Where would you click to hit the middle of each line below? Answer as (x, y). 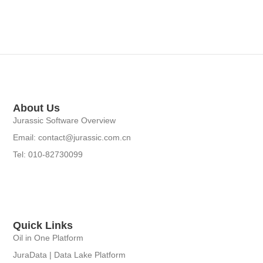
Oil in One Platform (48, 238)
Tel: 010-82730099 (48, 154)
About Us (37, 108)
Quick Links (43, 226)
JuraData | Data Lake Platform (70, 255)
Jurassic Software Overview (65, 120)
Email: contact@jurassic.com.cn (72, 137)
